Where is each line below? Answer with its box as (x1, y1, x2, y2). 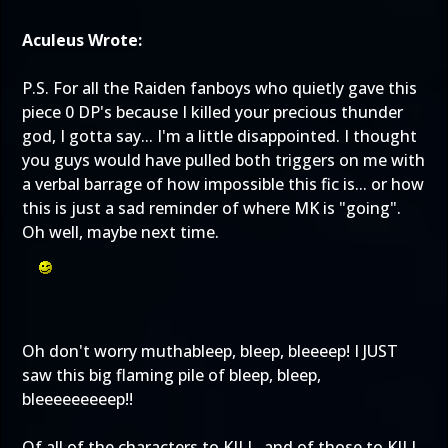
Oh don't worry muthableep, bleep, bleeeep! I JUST (22, 340, 398, 362)
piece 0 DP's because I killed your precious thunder (22, 101, 403, 123)
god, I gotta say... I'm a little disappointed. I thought (22, 125, 417, 147)
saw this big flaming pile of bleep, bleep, (22, 364, 321, 386)
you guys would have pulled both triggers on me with (22, 149, 425, 171)
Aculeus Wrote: (22, 29, 142, 51)
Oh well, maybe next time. (22, 221, 219, 243)
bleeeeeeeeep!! (22, 388, 133, 410)
